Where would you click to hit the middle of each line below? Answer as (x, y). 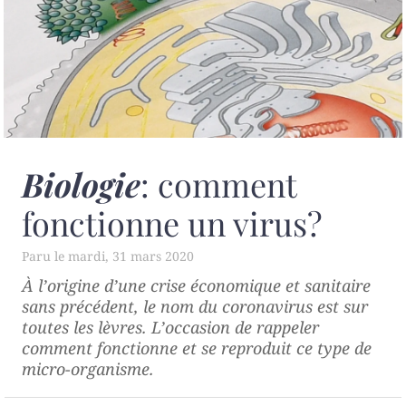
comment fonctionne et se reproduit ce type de (197, 348)
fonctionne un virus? (172, 222)
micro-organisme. (88, 368)
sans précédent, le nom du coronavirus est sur (195, 306)
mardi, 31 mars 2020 (131, 256)
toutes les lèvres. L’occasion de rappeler (170, 327)
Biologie (81, 184)
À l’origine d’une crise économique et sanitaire (196, 285)
